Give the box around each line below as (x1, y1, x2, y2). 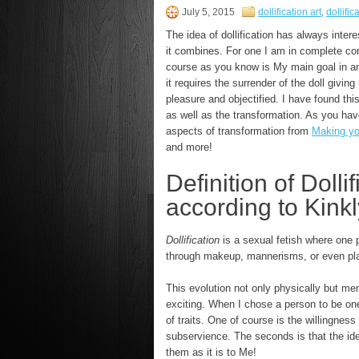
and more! (166, 141, 212, 153)
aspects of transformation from (166, 125, 312, 137)
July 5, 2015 (182, 6, 235, 18)
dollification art (258, 6, 321, 18)
